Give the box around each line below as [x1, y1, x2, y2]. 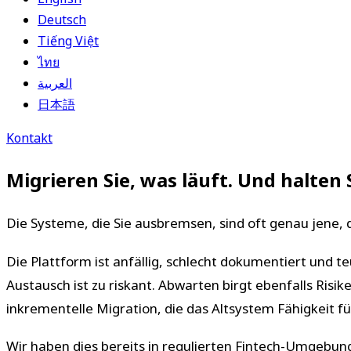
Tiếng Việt [38, 32, 99, 49]
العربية [38, 74, 72, 92]
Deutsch [38, 11, 86, 28]
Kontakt [6, 129, 52, 147]
